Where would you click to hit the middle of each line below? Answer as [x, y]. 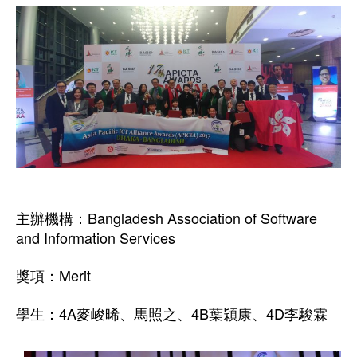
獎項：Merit [53, 275]
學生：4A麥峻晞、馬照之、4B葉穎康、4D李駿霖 [172, 313]
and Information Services [96, 237]
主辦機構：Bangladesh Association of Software [167, 217]
